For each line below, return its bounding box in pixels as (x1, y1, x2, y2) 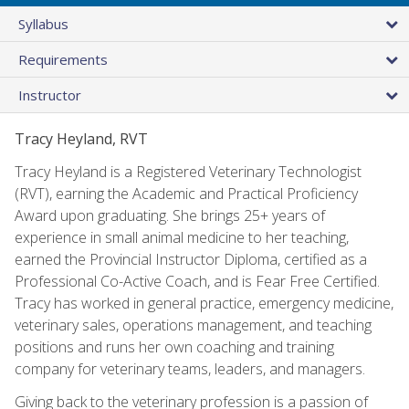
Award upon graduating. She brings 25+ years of (15, 204, 325, 225)
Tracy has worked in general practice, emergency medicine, (15, 292, 393, 313)
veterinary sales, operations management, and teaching (15, 314, 372, 335)
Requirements (18, 49, 108, 68)
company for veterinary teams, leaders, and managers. (15, 358, 365, 379)
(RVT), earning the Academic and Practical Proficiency (15, 183, 358, 204)
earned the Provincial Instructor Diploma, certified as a (15, 248, 367, 269)
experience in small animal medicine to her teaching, (15, 226, 349, 247)
